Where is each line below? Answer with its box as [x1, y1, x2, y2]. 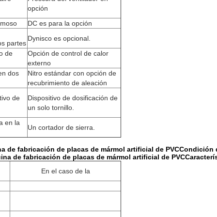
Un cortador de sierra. [28, 124, 95, 131]
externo [28, 59, 51, 67]
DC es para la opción [28, 19, 92, 27]
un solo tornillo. [28, 104, 74, 111]
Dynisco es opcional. [28, 34, 91, 42]
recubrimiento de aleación [28, 79, 107, 87]
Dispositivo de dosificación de [28, 94, 118, 102]
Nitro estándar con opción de [28, 69, 116, 77]
